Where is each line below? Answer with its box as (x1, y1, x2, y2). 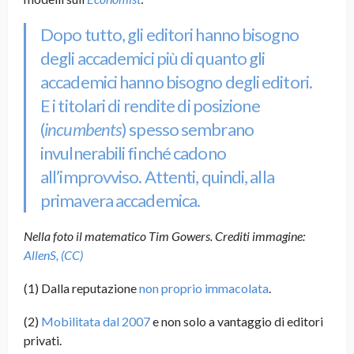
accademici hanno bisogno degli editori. (40, 71, 312, 93)
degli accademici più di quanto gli (40, 47, 265, 70)
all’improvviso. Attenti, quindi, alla (40, 166, 274, 188)
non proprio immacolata (139, 281, 269, 296)
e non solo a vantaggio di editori (150, 314, 323, 330)
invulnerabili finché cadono (40, 142, 226, 164)
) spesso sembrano (122, 119, 254, 141)
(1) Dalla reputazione (24, 281, 139, 296)
